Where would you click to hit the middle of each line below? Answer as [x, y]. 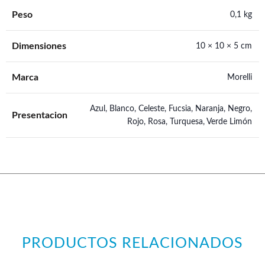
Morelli [240, 77]
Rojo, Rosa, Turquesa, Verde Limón [190, 122]
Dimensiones [39, 46]
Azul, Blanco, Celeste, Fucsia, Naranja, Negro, [171, 109]
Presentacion [40, 115]
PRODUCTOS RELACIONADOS [132, 243]
